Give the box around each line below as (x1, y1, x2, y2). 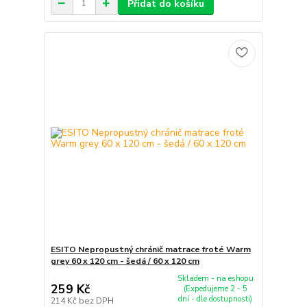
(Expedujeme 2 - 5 (183, 284, 247, 295)
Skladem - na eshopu (177, 273, 254, 284)
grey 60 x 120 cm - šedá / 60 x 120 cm (50, 256, 199, 267)
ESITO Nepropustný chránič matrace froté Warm (50, 244, 251, 256)
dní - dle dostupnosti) (178, 294, 253, 305)
